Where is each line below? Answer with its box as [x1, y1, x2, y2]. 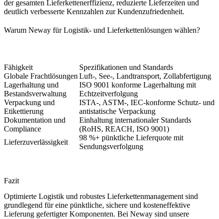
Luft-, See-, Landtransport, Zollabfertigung [79, 71, 211, 80]
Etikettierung [4, 107, 44, 115]
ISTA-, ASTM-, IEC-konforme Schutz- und [79, 98, 215, 107]
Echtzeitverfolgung [79, 89, 138, 98]
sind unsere [153, 209, 189, 218]
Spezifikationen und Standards [79, 63, 173, 71]
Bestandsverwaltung [4, 89, 66, 98]
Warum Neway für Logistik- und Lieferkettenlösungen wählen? [4, 25, 200, 34]
